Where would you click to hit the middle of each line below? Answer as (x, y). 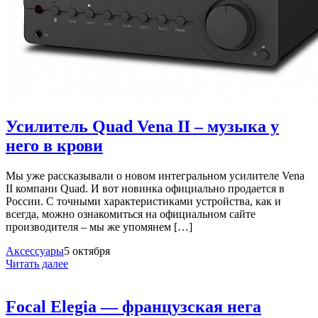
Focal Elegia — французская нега (133, 306)
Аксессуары (35, 251)
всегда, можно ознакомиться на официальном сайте (131, 214)
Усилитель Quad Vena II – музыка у (142, 126)
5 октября (87, 251)
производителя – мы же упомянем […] (99, 226)
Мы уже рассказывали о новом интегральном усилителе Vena (155, 175)
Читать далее (37, 263)
